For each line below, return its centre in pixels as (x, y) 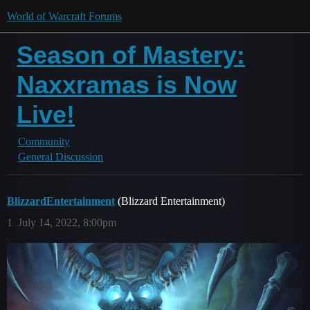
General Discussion (61, 157)
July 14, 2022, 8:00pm (67, 222)
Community (44, 142)
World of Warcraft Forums (64, 16)
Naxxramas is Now (127, 85)
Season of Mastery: (131, 55)
